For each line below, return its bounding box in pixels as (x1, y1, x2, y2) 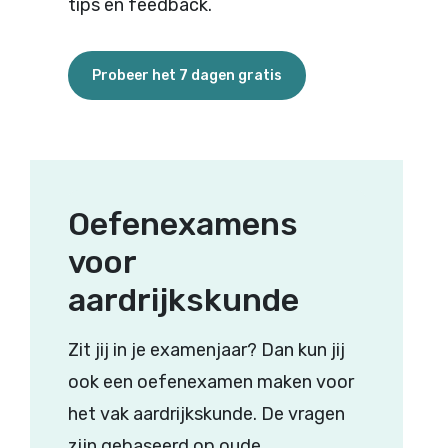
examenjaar (149, 339, 247, 362)
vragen (287, 403, 345, 426)
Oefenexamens (67, 205, 298, 244)
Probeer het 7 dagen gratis (91, 67, 282, 85)
